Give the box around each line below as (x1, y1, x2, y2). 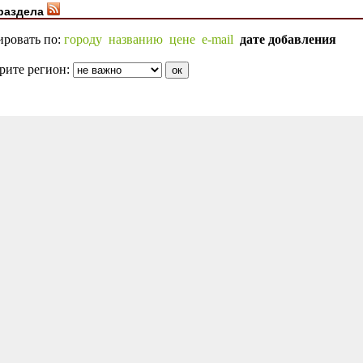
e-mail (202, 32, 233, 46)
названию (109, 32, 163, 46)
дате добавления (240, 32, 336, 46)
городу (64, 32, 102, 46)
